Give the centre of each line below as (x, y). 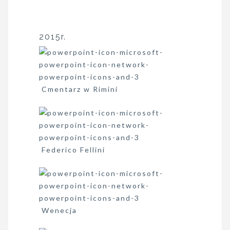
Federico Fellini (72, 150)
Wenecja (58, 210)
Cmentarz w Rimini (79, 89)
